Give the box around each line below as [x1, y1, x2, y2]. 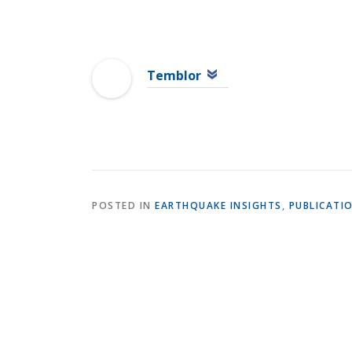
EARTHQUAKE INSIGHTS [155, 198, 282, 212]
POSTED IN [92, 198, 155, 212]
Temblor [147, 66, 201, 84]
